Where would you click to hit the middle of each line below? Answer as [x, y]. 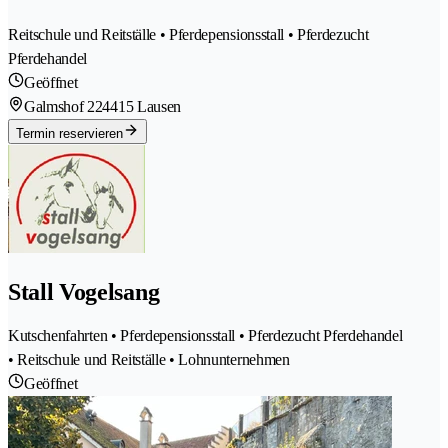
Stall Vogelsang [84, 291]
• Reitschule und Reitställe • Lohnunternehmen [149, 359]
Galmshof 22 [63, 106]
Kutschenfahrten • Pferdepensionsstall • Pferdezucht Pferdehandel [205, 335]
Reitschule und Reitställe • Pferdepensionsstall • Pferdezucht [188, 34]
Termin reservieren [69, 133]
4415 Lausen [141, 106]
